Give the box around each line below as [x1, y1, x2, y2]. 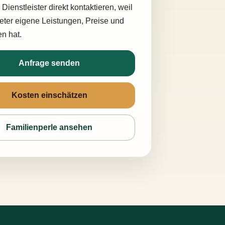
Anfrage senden [19, 59, 80, 67]
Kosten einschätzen [11, 91, 87, 99]
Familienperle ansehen [6, 123, 93, 132]
